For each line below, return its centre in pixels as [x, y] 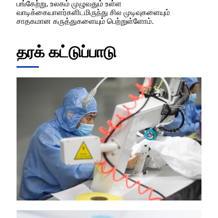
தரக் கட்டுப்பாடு [66, 52]
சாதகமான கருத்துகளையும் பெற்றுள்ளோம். [85, 21]
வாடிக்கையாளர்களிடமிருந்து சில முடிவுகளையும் [93, 12]
